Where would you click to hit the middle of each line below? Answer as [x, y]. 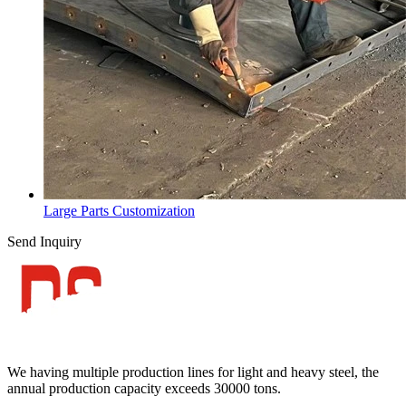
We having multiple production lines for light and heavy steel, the [193, 372]
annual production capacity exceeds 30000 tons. [144, 388]
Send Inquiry [44, 241]
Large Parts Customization [119, 210]
